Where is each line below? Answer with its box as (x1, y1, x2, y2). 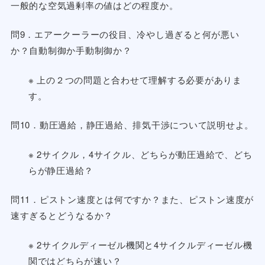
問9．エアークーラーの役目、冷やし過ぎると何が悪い (10, 28, 240, 41)
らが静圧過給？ (28, 163, 94, 176)
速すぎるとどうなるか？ (10, 209, 114, 222)
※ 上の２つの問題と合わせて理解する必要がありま (28, 73, 242, 86)
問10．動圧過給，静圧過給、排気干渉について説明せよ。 (10, 118, 254, 131)
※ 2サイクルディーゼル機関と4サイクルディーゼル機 (28, 238, 253, 251)
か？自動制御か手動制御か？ (10, 44, 132, 57)
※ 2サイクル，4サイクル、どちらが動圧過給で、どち (28, 147, 253, 160)
